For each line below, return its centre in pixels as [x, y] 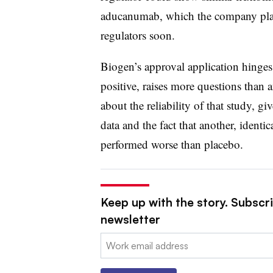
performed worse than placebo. [172, 144]
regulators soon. [137, 35]
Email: [113, 240]
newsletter [130, 219]
